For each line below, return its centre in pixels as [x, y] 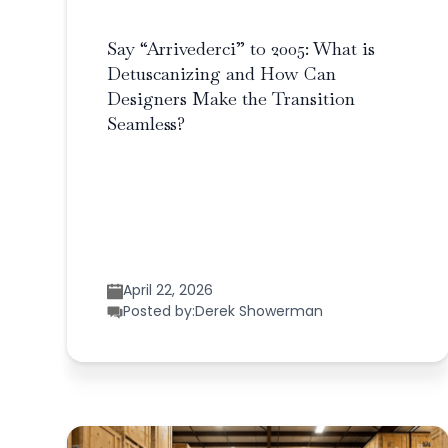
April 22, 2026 [168, 290]
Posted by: [159, 311]
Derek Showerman [259, 311]
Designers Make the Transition [231, 99]
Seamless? [146, 124]
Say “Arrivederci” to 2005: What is [241, 49]
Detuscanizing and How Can [222, 74]
